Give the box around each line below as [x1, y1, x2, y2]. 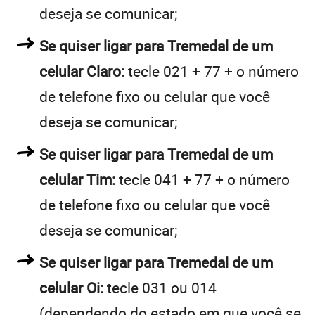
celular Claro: [39, 60, 124, 81]
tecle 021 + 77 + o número [124, 60, 299, 81]
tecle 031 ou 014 [103, 277, 217, 297]
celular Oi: [39, 277, 103, 297]
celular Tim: [39, 169, 115, 189]
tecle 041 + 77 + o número [115, 169, 290, 189]
